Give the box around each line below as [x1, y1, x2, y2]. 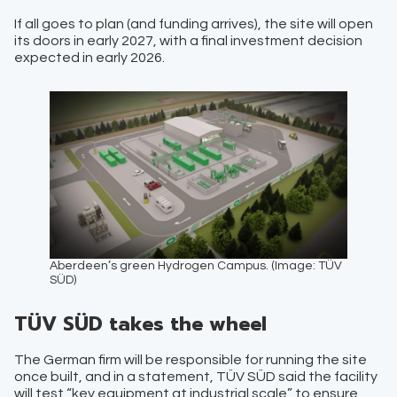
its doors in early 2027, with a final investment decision [14, 33, 362, 48]
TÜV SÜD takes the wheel [14, 309, 267, 339]
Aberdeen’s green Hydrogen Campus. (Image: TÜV [50, 260, 342, 273]
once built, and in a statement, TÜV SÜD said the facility [14, 370, 378, 385]
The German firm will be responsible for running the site [14, 353, 367, 368]
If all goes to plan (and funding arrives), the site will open [14, 16, 373, 31]
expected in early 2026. [14, 50, 165, 65]
